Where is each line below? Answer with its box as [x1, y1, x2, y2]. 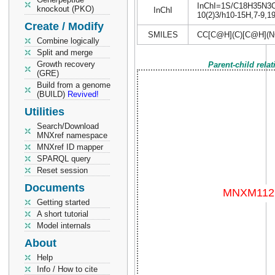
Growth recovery [37, 60, 95, 69]
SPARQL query [37, 154, 91, 163]
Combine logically [37, 36, 99, 45]
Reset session [37, 166, 88, 175]
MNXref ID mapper [37, 142, 103, 152]
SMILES [147, 30, 178, 39]
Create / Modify [25, 20, 104, 33]
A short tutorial [37, 209, 88, 219]
